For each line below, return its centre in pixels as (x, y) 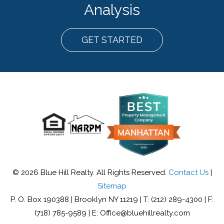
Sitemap (112, 186)
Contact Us (188, 173)
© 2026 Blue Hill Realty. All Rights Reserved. (90, 173)
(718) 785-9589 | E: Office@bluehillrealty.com (112, 213)
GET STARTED (112, 40)
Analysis (112, 10)
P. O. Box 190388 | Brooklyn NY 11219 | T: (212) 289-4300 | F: (112, 200)
